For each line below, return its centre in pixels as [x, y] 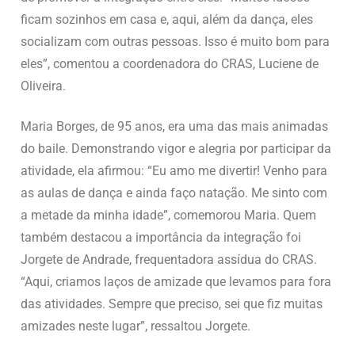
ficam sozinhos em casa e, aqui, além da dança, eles [167, 20]
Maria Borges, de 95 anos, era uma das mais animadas [174, 126]
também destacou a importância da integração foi [161, 237]
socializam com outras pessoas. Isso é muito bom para [175, 42]
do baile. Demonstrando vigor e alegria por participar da [176, 148]
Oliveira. [43, 86]
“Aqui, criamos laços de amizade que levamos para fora [176, 281]
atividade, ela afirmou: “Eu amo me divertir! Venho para [174, 170]
